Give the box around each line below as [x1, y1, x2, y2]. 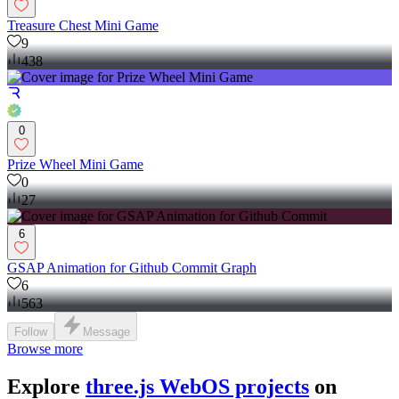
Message [83, 325, 130, 339]
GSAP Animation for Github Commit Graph [7, 260, 256, 276]
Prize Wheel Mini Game [7, 157, 143, 173]
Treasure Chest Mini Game [7, 18, 159, 34]
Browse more [7, 341, 83, 357]
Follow [14, 325, 47, 339]
